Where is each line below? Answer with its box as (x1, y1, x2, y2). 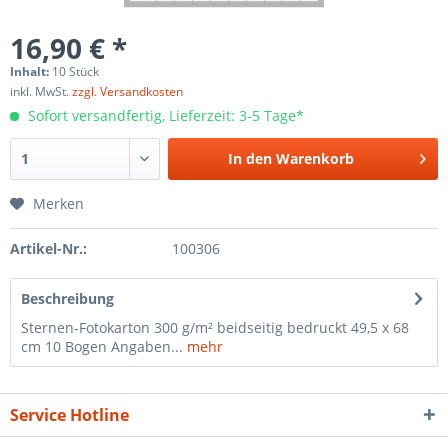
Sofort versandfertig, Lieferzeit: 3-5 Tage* (24, 106, 304, 125)
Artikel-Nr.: (10, 239, 87, 258)
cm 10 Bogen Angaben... (21, 337, 183, 356)
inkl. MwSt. (10, 83, 72, 100)
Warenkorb (276, 149, 355, 168)
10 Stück (52, 63, 99, 80)
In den (228, 149, 273, 168)
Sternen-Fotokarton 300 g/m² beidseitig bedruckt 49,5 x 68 (21, 318, 409, 337)
